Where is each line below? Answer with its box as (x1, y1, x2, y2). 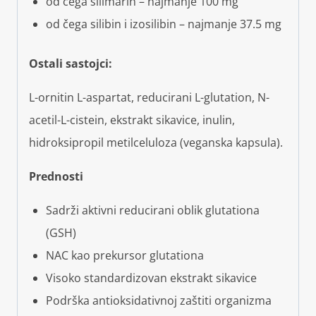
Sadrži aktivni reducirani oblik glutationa (46, 202, 260, 219)
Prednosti (29, 169, 83, 185)
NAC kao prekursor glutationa (46, 248, 204, 264)
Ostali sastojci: (29, 56, 112, 72)
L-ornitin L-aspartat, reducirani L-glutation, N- (29, 90, 269, 106)
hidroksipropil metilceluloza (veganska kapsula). (29, 135, 283, 151)
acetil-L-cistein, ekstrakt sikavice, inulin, (29, 112, 235, 128)
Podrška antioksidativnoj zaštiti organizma (46, 293, 272, 309)
